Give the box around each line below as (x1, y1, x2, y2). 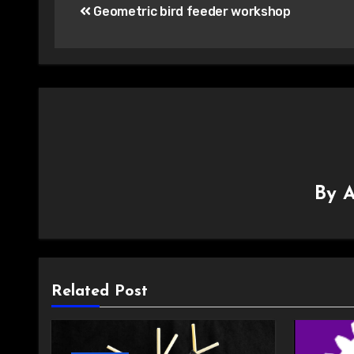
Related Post (51, 284, 148, 299)
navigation (54, 9, 181, 34)
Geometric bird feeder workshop (90, 4, 291, 19)
